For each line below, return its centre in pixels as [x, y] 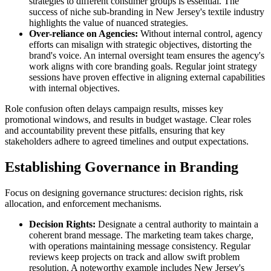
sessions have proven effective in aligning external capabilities [147, 77]
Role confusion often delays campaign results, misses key [114, 108]
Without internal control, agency [200, 33]
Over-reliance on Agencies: [83, 33]
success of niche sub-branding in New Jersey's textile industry [147, 11]
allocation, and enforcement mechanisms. [83, 203]
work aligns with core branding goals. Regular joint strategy [143, 66]
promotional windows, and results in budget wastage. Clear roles [128, 119]
